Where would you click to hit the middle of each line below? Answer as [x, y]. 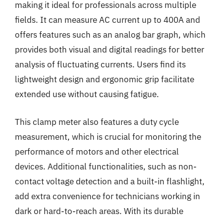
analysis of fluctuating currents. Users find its [100, 64]
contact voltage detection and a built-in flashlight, [110, 181]
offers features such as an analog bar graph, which [110, 35]
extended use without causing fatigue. [87, 94]
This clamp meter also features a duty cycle [97, 122]
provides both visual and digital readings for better [110, 50]
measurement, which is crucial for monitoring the [108, 137]
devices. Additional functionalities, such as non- [106, 166]
